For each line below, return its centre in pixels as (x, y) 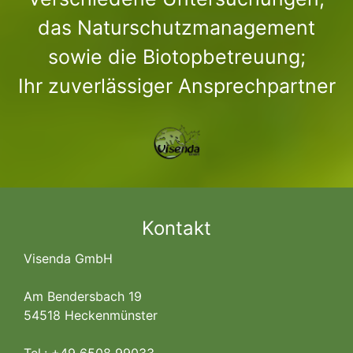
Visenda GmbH (68, 258)
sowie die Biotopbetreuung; (176, 57)
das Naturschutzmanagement (176, 28)
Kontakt (176, 228)
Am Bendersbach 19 (83, 296)
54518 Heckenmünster (91, 315)
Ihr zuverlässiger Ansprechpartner (176, 86)
